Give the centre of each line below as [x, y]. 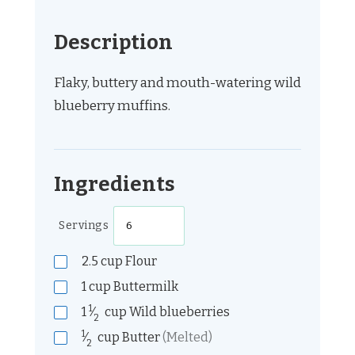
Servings [84, 226]
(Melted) [187, 338]
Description [113, 43]
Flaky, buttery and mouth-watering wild [177, 83]
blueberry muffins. [113, 106]
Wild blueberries [178, 312]
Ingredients [115, 185]
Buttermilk [145, 287]
